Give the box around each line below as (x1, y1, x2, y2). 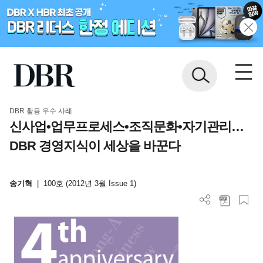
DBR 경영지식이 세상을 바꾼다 (9, 138, 180, 153)
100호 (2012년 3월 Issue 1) (43, 179, 136, 188)
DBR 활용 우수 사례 (9, 106, 72, 115)
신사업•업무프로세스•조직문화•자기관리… (9, 119, 244, 134)
